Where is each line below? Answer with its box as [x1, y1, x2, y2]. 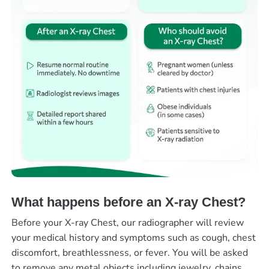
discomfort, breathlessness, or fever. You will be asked [11, 246, 248, 260]
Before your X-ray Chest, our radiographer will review [11, 216, 244, 230]
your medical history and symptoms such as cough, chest [11, 231, 256, 245]
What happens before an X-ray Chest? [11, 194, 246, 210]
